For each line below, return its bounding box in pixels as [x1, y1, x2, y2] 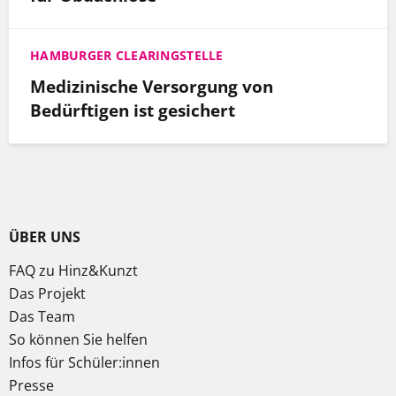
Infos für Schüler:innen [9, 353, 160, 373]
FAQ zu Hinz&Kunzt [9, 261, 138, 281]
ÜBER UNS [9, 227, 80, 247]
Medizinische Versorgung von [30, 74, 273, 99]
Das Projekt [9, 284, 86, 304]
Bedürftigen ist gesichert [30, 98, 235, 123]
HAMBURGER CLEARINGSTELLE [30, 47, 224, 65]
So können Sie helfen [9, 330, 148, 350]
